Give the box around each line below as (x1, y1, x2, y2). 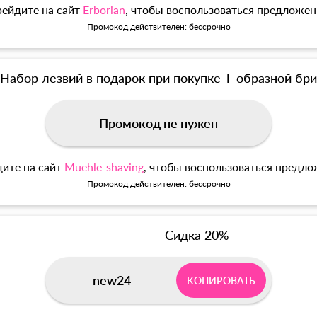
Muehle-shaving (64, 160, 144, 174)
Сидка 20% (165, 227, 229, 243)
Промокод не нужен (99, 115, 218, 132)
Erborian (82, 3, 125, 17)
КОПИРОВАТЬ (187, 274, 255, 287)
